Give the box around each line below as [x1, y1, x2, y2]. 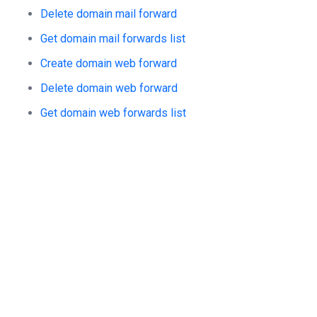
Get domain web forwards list [40, 106, 186, 120]
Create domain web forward [40, 57, 177, 70]
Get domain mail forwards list [40, 32, 185, 45]
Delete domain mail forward [40, 7, 177, 21]
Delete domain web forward [40, 81, 178, 95]
